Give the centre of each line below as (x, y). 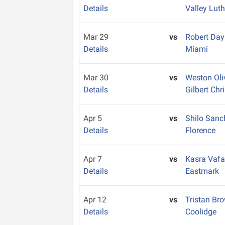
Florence (201, 130)
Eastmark (202, 171)
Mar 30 (96, 78)
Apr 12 (95, 200)
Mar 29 (96, 37)
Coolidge (201, 212)
